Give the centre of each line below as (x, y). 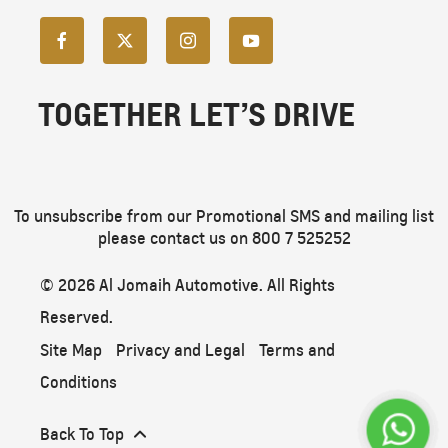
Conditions (78, 383)
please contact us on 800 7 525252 (224, 239)
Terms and (297, 351)
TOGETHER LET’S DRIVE (196, 115)
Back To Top (82, 435)
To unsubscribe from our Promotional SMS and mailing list (224, 217)
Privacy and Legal (180, 351)
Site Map (71, 351)
